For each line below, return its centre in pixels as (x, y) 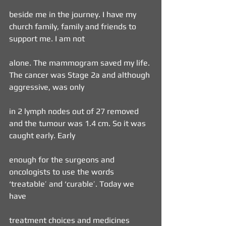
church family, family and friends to (74, 26)
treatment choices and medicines (70, 220)
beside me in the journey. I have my (74, 14)
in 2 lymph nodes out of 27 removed (75, 111)
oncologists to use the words (63, 172)
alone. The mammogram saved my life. (80, 63)
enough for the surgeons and (63, 160)
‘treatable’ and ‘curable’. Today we (73, 184)
